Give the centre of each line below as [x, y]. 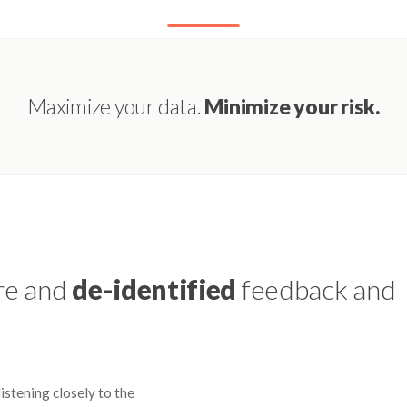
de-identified [154, 288]
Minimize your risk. [292, 106]
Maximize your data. [116, 106]
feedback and [316, 288]
